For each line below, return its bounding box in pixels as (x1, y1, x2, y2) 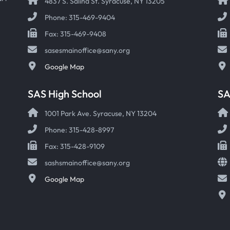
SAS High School (28, 87, 102, 100)
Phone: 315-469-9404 (45, 13, 115, 22)
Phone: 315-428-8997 (45, 125, 114, 135)
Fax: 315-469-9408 (45, 29, 106, 39)
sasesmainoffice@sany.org (45, 46, 130, 55)
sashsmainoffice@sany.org (45, 158, 130, 167)
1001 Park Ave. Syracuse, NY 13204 (45, 109, 157, 118)
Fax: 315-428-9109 (45, 142, 105, 151)
